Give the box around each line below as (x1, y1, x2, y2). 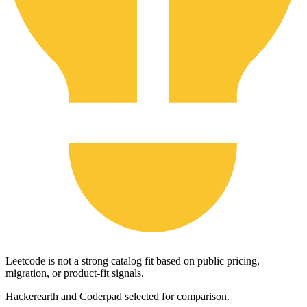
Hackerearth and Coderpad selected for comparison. (5, 290, 230, 302)
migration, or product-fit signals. (5, 267, 144, 279)
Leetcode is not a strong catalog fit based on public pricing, (5, 254, 260, 267)
